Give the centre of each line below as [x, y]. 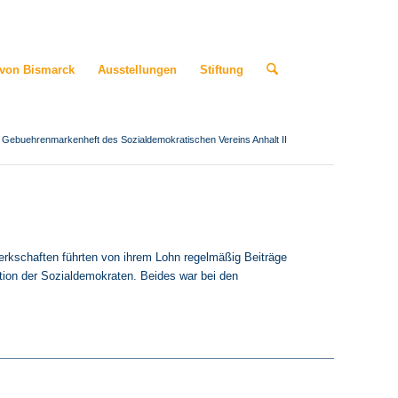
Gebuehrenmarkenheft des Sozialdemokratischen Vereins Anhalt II [144, 139]
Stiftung [221, 70]
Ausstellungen [137, 70]
